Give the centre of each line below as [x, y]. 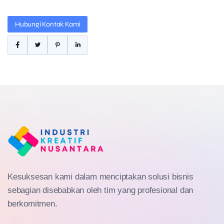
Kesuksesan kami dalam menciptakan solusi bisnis [100, 176]
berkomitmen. [32, 203]
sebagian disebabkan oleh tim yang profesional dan [100, 190]
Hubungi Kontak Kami [48, 24]
